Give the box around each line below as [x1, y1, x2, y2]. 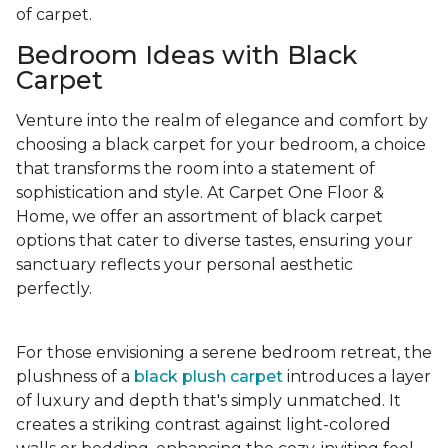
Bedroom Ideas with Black [16, 40, 357, 71]
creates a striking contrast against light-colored [16, 415, 391, 435]
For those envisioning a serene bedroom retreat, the [16, 343, 432, 363]
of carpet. [16, 5, 96, 25]
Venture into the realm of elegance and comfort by [16, 111, 428, 131]
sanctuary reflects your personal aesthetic [16, 255, 353, 275]
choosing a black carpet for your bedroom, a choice [16, 135, 426, 155]
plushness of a [16, 367, 134, 387]
